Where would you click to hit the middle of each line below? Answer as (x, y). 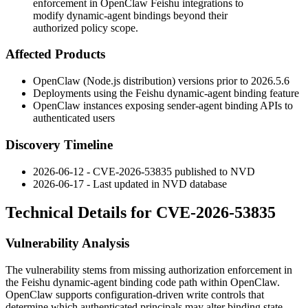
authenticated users (74, 118)
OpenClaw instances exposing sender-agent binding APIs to (163, 106)
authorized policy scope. (86, 27)
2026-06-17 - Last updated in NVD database (130, 184)
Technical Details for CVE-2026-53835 (141, 213)
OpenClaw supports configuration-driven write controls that (135, 295)
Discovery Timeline (59, 144)
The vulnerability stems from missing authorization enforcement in (149, 270)
